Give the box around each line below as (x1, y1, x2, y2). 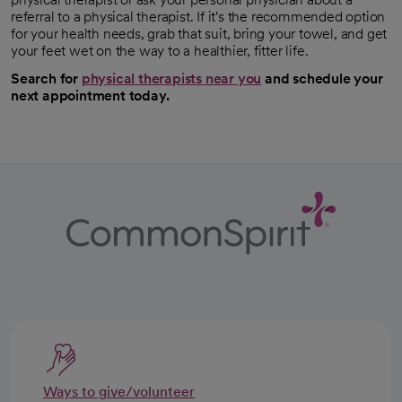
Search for (11, 69, 82, 87)
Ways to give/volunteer (43, 382, 195, 400)
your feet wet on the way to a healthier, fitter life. (11, 41, 309, 59)
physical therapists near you (81, 69, 262, 87)
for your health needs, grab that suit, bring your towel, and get (11, 24, 388, 42)
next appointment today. (11, 86, 170, 104)
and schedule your (261, 69, 383, 87)
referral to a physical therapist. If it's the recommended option (11, 7, 386, 25)
